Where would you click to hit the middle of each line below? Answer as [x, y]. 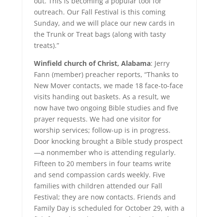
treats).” [46, 45]
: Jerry [160, 63]
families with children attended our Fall [98, 186]
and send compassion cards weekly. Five [99, 175]
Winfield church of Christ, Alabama [92, 63]
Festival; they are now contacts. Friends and [105, 197]
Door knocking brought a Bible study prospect [108, 141]
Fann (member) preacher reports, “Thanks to [106, 74]
